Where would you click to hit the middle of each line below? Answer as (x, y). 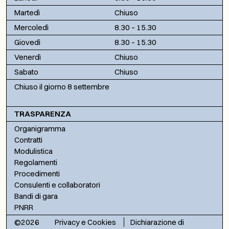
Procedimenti (37, 173)
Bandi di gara (36, 196)
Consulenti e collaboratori (57, 185)
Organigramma (40, 128)
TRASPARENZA (43, 113)
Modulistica (33, 151)
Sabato (26, 72)
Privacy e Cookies (85, 222)
